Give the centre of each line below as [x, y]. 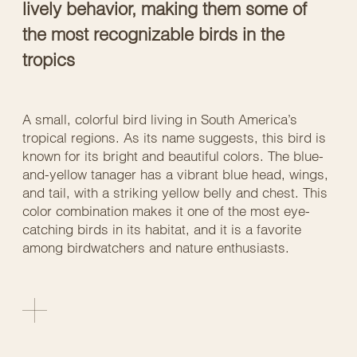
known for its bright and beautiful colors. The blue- [173, 155]
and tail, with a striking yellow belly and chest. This [175, 192]
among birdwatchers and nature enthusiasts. [156, 247]
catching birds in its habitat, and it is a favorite [162, 229]
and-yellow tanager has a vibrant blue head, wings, [175, 174]
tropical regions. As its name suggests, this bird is [174, 137]
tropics [49, 59]
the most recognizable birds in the [153, 34]
